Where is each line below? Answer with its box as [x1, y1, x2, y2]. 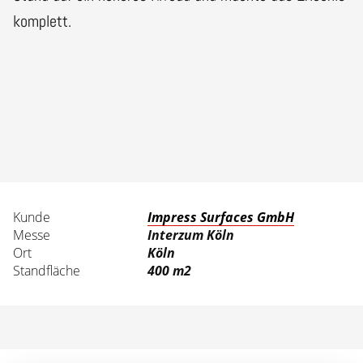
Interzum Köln [147, 225, 235, 244]
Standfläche [13, 261, 80, 280]
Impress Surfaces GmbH [147, 207, 295, 226]
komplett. [13, 10, 71, 32]
